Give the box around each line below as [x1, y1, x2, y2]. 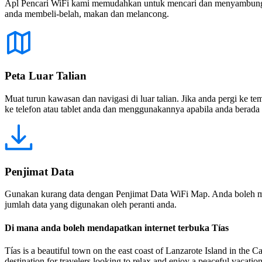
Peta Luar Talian [5, 70, 87, 82]
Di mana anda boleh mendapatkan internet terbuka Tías [5, 222, 229, 233]
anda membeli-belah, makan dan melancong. [5, 8, 169, 19]
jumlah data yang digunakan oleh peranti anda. [5, 199, 177, 210]
